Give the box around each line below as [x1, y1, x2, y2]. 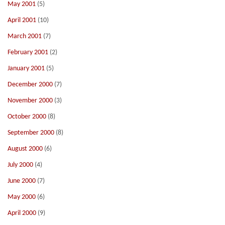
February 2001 [8, 49, 48, 56]
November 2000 [8, 97, 53, 104]
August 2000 [8, 145, 43, 153]
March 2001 [8, 33, 42, 40]
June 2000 [8, 177, 36, 185]
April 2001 [8, 17, 36, 24]
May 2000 [8, 193, 36, 201]
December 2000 [8, 81, 53, 88]
